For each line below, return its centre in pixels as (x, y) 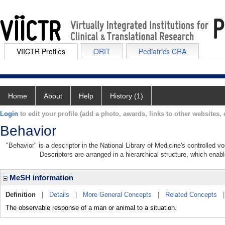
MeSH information (40, 178)
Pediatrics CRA (162, 51)
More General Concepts (117, 195)
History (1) (127, 96)
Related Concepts (191, 195)
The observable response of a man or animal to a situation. (91, 208)
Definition (21, 195)
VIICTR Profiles (41, 51)
